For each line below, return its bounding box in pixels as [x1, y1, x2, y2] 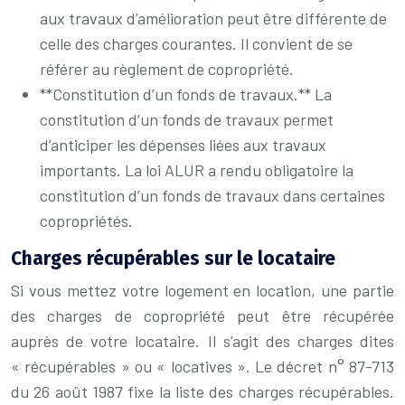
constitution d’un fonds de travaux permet [40, 109, 334, 129]
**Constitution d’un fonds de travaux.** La [40, 84, 332, 104]
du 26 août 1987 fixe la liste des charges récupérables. [11, 381, 394, 401]
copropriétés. [40, 211, 133, 231]
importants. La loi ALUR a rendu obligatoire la [40, 160, 353, 180]
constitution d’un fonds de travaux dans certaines [40, 185, 385, 205]
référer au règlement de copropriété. [40, 59, 294, 79]
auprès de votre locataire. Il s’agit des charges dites [11, 331, 394, 351]
